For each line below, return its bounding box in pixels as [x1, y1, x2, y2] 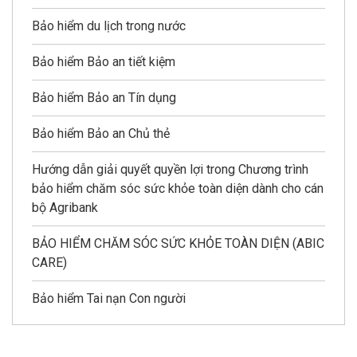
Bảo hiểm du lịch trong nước [32, 18, 186, 34]
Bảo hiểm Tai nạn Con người [32, 291, 186, 307]
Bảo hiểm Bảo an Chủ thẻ [32, 126, 170, 142]
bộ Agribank [32, 200, 98, 216]
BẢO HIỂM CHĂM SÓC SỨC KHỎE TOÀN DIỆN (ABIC [32, 236, 324, 252]
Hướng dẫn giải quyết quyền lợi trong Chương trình [32, 162, 308, 178]
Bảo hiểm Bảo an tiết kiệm [32, 54, 175, 70]
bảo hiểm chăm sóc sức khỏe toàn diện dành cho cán [32, 181, 324, 197]
